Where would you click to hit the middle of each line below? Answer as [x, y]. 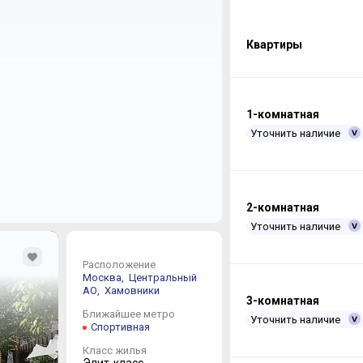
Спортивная [120, 327]
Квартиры [274, 45]
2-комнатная [282, 208]
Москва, [104, 277]
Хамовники [132, 290]
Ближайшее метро [128, 314]
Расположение [119, 264]
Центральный [162, 277]
